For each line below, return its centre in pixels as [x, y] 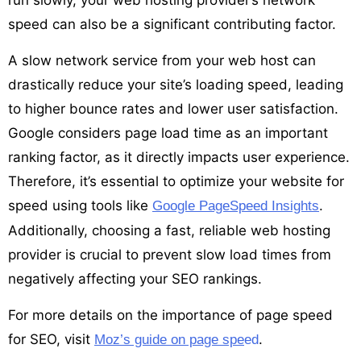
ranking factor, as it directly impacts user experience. [179, 157]
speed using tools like [80, 205]
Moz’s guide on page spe [169, 339]
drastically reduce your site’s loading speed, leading [176, 84]
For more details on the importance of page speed [170, 315]
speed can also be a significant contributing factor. [172, 24]
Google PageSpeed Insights [236, 205]
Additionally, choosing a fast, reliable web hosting [169, 230]
